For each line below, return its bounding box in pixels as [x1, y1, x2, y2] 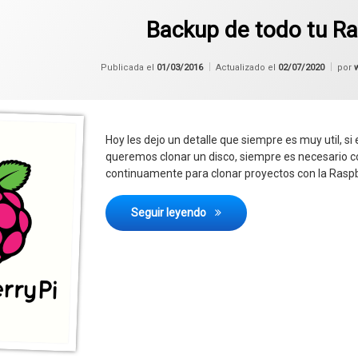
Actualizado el [216, 62, 279, 73]
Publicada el [101, 62, 157, 73]
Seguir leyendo [131, 206, 209, 219]
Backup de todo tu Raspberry [208, 205, 354, 218]
